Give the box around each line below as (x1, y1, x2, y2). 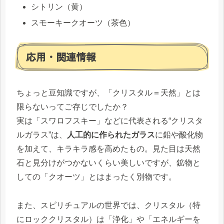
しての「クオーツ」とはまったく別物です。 (16, 172, 176, 181)
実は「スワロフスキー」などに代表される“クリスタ (16, 116, 203, 125)
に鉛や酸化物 (155, 130, 203, 139)
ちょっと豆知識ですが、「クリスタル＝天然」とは (16, 88, 200, 97)
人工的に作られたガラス (67, 130, 155, 139)
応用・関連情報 (26, 49, 96, 64)
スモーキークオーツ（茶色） (31, 18, 135, 27)
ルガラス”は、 (16, 130, 67, 139)
